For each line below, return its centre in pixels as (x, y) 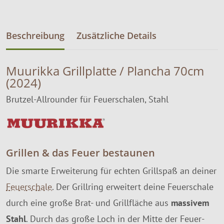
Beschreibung (35, 35)
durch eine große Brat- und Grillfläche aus (88, 202)
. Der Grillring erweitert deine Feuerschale (133, 186)
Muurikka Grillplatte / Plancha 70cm (105, 71)
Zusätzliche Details (116, 35)
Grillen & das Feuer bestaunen (80, 153)
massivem (190, 202)
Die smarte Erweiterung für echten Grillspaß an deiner (111, 170)
